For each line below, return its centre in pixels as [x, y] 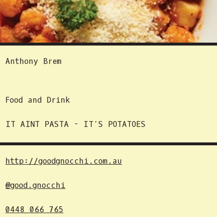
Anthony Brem [33, 61]
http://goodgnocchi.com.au [64, 161]
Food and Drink [38, 100]
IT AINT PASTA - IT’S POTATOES [76, 124]
